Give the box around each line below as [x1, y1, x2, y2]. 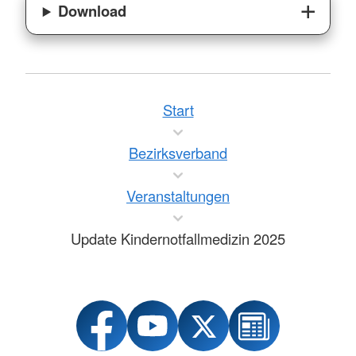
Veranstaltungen [126, 185, 230, 207]
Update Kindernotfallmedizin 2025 [71, 228, 285, 250]
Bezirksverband [129, 142, 227, 164]
